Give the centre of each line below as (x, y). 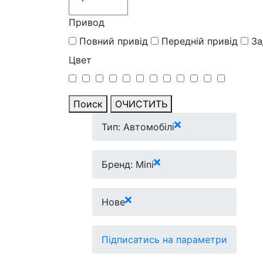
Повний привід (114, 41)
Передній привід (200, 41)
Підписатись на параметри (164, 239)
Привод (87, 22)
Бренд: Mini (128, 164)
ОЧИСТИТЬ (141, 104)
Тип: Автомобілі (138, 127)
